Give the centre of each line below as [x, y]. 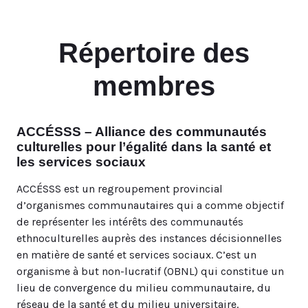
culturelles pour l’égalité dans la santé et [144, 147]
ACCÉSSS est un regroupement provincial [120, 189]
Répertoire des [154, 53]
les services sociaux [81, 162]
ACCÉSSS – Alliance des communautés [142, 132]
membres [154, 86]
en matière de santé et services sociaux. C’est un [136, 255]
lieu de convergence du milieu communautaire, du [144, 288]
